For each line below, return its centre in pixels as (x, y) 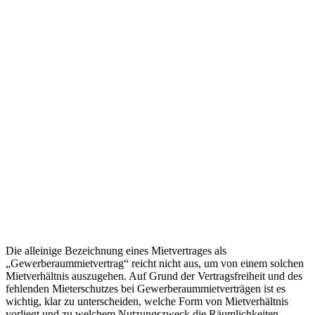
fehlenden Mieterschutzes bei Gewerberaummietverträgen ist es (146, 288)
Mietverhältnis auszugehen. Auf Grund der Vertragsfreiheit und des (154, 276)
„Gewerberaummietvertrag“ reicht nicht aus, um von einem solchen (155, 263)
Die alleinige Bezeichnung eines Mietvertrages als (116, 250)
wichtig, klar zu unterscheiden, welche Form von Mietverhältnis (147, 301)
